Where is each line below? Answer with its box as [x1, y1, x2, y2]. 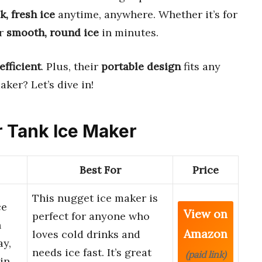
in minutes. [99, 25, 158, 39]
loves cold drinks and [32, 227, 140, 242]
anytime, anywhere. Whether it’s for [55, 7, 237, 21]
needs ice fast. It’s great [32, 246, 151, 260]
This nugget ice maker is [32, 191, 158, 205]
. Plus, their [41, 59, 101, 73]
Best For [79, 163, 121, 177]
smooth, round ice [6, 25, 99, 39]
